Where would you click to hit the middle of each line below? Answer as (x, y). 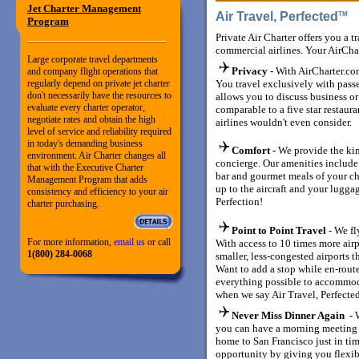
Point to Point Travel (279, 230)
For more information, (71, 242)
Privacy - (254, 71)
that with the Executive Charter (85, 167)
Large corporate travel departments (93, 59)
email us (129, 242)
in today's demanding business (85, 143)
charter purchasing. (63, 204)
